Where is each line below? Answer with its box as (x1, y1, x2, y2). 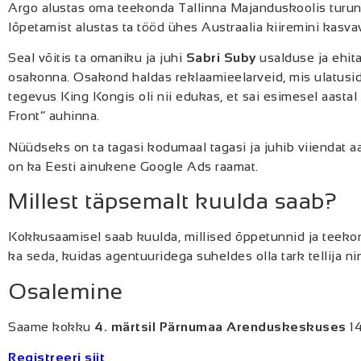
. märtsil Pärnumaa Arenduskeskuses (103, 319, 350, 334)
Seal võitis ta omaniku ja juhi (8, 51, 186, 65)
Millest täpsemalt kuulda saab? (8, 189, 337, 214)
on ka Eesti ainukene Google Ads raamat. (8, 159, 259, 173)
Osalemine (8, 278, 123, 304)
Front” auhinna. (8, 109, 100, 123)
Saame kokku (8, 319, 94, 334)
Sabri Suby (185, 51, 256, 65)
